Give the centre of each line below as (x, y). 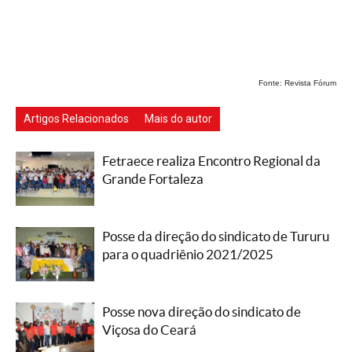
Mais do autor (178, 119)
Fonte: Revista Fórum (297, 83)
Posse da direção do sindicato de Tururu (216, 236)
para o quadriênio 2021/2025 (188, 254)
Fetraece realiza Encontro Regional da (211, 161)
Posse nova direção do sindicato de (202, 312)
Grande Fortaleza (153, 179)
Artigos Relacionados (76, 119)
